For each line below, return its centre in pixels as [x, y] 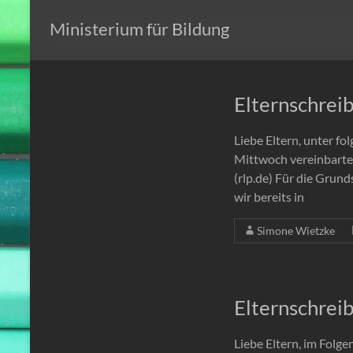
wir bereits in [269, 197]
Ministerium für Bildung [139, 29]
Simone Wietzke [296, 231]
